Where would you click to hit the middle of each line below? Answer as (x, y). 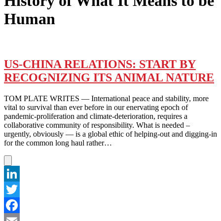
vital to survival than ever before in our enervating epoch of (96, 107)
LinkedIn (18, 189)
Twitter (15, 205)
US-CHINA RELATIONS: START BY (100, 64)
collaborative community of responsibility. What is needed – (97, 125)
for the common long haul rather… (58, 143)
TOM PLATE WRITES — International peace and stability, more (106, 98)
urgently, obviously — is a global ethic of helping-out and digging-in (110, 134)
